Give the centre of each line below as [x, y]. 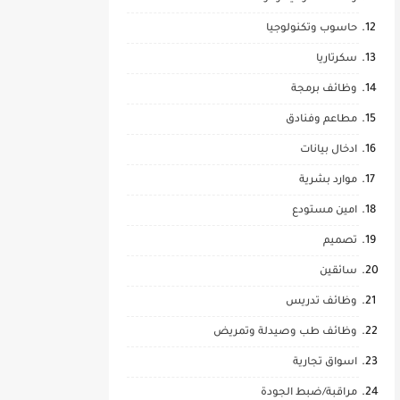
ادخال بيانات [329, 150]
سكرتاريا [337, 59]
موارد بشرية [328, 181]
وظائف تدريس [321, 302]
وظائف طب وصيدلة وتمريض [285, 333]
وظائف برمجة [324, 90]
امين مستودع [325, 211]
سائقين [338, 272]
